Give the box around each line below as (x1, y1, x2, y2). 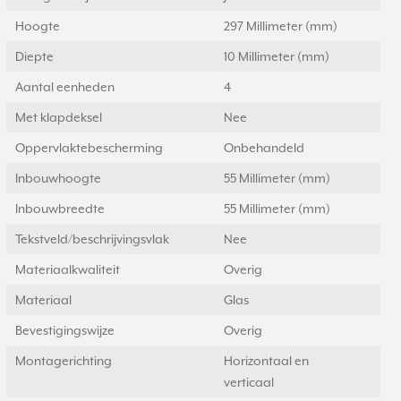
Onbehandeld (224, 141, 304, 155)
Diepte (15, 49, 54, 64)
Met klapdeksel (15, 110, 102, 124)
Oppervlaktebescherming (15, 141, 163, 155)
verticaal (224, 375, 274, 389)
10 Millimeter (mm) (224, 49, 329, 64)
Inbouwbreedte (15, 201, 105, 216)
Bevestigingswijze (15, 323, 115, 337)
